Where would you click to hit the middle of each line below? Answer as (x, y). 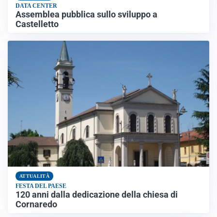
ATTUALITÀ (34, 176)
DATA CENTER (36, 6)
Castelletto (37, 24)
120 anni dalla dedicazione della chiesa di (97, 195)
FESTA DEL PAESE (41, 186)
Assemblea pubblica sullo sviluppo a (86, 15)
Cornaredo (36, 205)
